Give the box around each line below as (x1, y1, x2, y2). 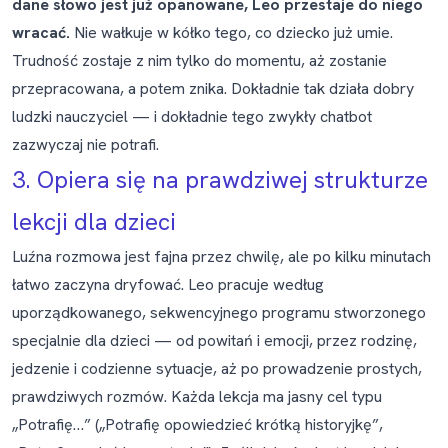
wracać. (12, 22, 70, 43)
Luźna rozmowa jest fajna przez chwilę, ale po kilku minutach (12, 246, 431, 267)
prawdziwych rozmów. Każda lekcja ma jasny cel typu (12, 386, 382, 407)
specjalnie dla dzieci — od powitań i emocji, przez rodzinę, (12, 330, 417, 351)
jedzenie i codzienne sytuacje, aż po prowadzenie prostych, (12, 358, 422, 379)
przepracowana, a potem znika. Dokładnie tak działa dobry (12, 78, 414, 99)
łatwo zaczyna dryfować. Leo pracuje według (12, 274, 324, 295)
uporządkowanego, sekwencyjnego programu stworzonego (12, 302, 426, 323)
